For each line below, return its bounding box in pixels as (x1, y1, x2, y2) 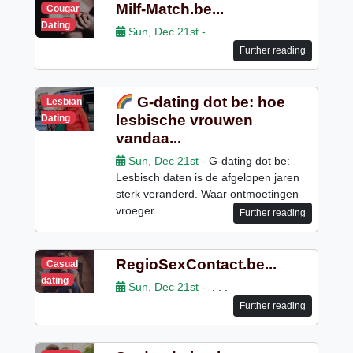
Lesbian (46, 95, 83, 107)
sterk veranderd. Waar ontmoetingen (115, 187, 299, 200)
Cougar (46, 2, 80, 14)
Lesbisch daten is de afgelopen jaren (115, 170, 299, 184)
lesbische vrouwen (115, 111, 253, 128)
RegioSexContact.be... (115, 255, 277, 273)
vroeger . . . (115, 203, 173, 217)
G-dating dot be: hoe (132, 93, 285, 110)
